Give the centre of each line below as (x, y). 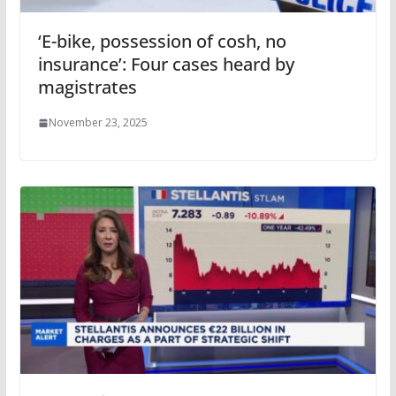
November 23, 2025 (98, 123)
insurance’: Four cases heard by (166, 65)
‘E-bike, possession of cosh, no (162, 42)
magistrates (87, 88)
